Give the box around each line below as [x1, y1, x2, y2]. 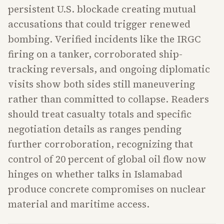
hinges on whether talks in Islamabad [8, 167, 182, 180]
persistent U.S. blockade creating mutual [8, 2, 196, 15]
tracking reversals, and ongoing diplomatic [8, 62, 210, 75]
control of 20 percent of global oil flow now [8, 152, 206, 165]
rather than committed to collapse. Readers [8, 92, 209, 105]
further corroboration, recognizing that [8, 137, 193, 150]
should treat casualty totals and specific [8, 107, 191, 120]
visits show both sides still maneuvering [8, 77, 195, 90]
